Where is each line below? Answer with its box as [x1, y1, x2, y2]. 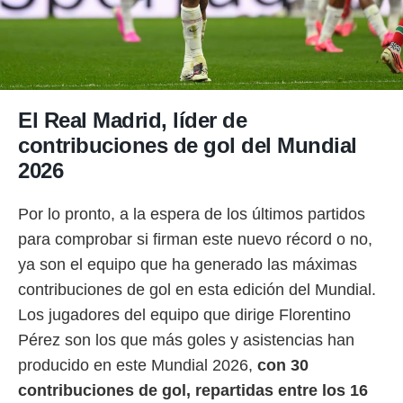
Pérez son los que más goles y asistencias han [18, 330, 354, 349]
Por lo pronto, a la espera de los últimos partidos [18, 204, 365, 223]
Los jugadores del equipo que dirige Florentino [18, 305, 351, 324]
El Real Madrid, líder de [18, 107, 246, 132]
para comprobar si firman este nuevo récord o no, [18, 229, 372, 248]
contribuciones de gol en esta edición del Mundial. [18, 280, 376, 299]
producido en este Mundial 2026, [18, 355, 257, 374]
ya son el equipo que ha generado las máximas [18, 255, 357, 273]
